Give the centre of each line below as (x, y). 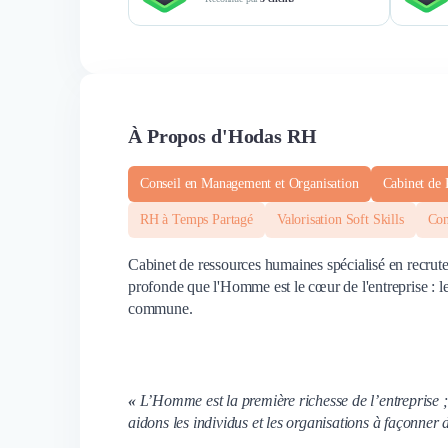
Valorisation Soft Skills (340, 219)
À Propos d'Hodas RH (222, 135)
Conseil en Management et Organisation (249, 183)
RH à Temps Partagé (196, 219)
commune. (160, 308)
